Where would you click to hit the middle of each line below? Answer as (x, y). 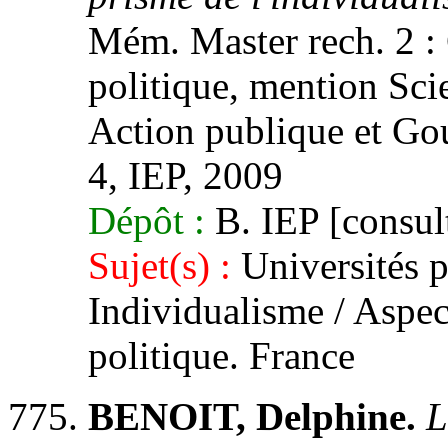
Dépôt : (146, 220)
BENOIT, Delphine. (252, 416)
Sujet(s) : (159, 265)
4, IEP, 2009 (185, 175)
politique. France (221, 355)
